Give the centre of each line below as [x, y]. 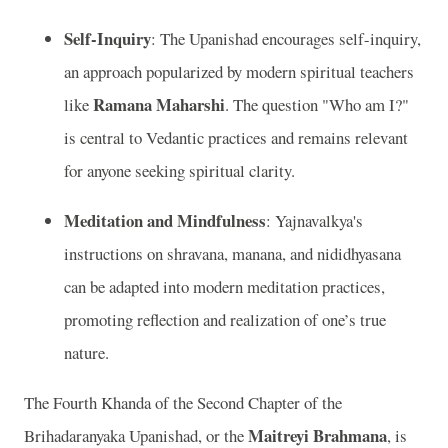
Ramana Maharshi [159, 105]
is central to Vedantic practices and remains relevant [236, 138]
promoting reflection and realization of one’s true [225, 320]
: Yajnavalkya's [314, 221]
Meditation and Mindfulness [165, 221]
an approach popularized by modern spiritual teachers [239, 72]
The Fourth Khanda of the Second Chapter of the [183, 402]
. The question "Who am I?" [317, 105]
